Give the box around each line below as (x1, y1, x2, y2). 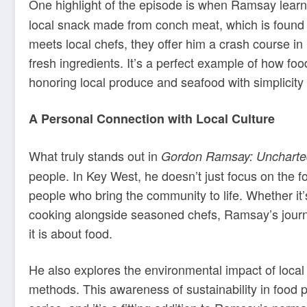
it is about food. (29, 223, 112, 242)
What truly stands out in (29, 146, 161, 164)
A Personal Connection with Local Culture (29, 110, 275, 128)
